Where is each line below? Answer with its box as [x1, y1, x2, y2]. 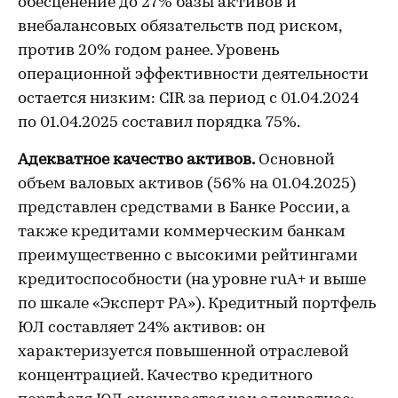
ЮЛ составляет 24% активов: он [18, 320, 265, 337]
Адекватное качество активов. [18, 152, 255, 169]
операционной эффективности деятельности [18, 67, 369, 84]
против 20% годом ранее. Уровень [18, 43, 279, 60]
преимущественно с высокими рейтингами [18, 248, 358, 265]
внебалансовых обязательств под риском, [18, 19, 341, 36]
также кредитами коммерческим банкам [18, 224, 346, 241]
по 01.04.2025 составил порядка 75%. [18, 115, 300, 131]
